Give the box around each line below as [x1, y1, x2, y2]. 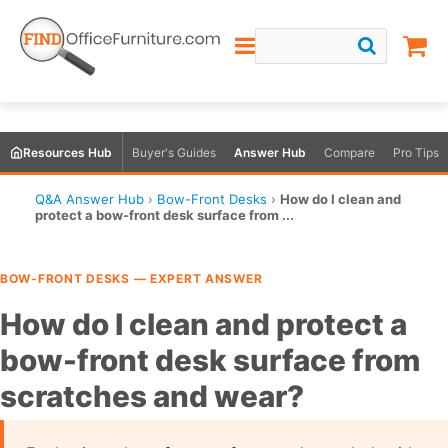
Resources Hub [23, 144, 112, 160]
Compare [324, 144, 375, 160]
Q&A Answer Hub [35, 191, 144, 207]
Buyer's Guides [132, 144, 216, 160]
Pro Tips [393, 144, 439, 160]
